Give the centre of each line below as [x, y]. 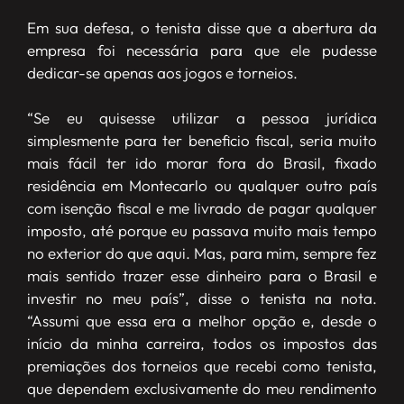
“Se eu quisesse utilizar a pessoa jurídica [202, 117]
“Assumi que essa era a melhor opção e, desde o [202, 320]
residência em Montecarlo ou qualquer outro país [202, 185]
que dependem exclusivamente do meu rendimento [202, 388]
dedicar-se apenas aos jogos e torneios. [162, 72]
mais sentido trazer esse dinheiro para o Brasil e [202, 275]
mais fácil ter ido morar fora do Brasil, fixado [202, 162]
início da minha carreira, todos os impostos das [202, 343]
